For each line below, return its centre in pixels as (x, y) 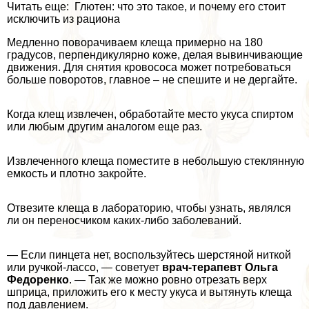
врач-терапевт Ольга (220, 268)
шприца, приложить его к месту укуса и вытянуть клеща (149, 292)
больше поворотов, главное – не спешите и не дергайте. (152, 80)
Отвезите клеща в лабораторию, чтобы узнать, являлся (149, 208)
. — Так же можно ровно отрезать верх (168, 280)
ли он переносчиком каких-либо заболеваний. (124, 221)
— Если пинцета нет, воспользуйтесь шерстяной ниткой (149, 255)
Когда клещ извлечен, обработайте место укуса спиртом (150, 114)
